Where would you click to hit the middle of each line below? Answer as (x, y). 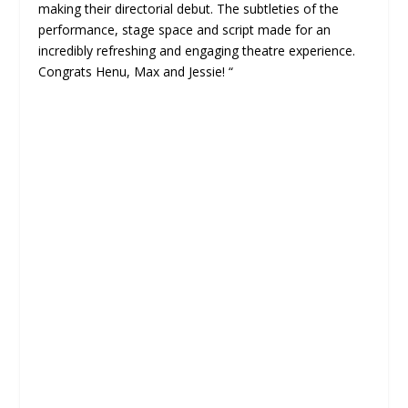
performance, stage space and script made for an (185, 30)
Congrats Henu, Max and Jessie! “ (136, 72)
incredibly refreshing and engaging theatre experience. (197, 51)
